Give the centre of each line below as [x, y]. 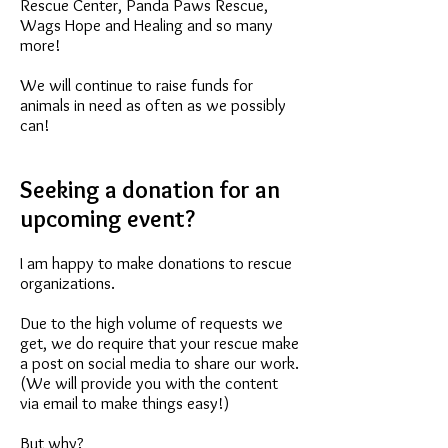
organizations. [67, 283]
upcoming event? [107, 219]
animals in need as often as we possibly [153, 105]
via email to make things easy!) [125, 403]
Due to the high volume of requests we [151, 323]
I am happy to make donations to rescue [156, 263]
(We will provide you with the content [149, 383]
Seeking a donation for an [150, 190]
